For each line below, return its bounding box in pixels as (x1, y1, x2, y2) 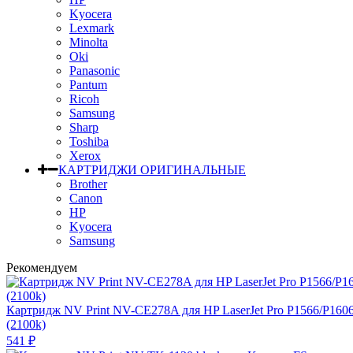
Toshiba (69, 134, 109, 148)
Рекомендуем (6, 260, 77, 274)
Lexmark (69, 20, 114, 35)
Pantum (69, 77, 107, 91)
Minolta (69, 35, 108, 49)
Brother (69, 176, 107, 191)
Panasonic (69, 63, 120, 77)
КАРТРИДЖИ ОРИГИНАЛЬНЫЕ (58, 162, 246, 176)
